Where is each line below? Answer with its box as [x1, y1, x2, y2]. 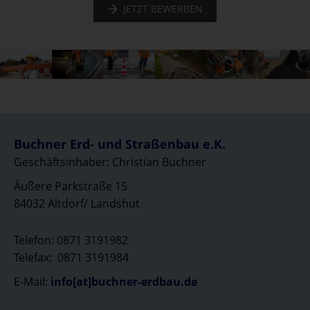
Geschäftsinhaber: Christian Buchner [14, 154, 206, 170]
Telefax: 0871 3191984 [14, 249, 129, 265]
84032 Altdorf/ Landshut [14, 195, 140, 211]
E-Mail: [14, 273, 51, 289]
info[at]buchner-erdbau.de [51, 273, 197, 289]
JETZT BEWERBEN [122, 2, 203, 15]
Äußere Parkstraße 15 [14, 178, 127, 194]
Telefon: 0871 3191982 [14, 232, 128, 248]
